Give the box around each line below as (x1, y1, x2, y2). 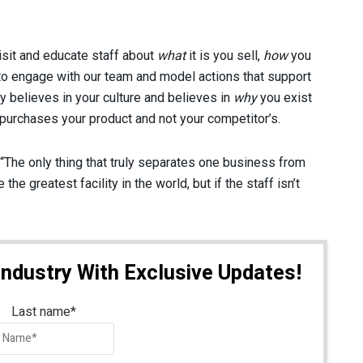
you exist (257, 89, 312, 105)
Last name (11, 301, 70, 322)
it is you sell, (186, 47, 263, 63)
